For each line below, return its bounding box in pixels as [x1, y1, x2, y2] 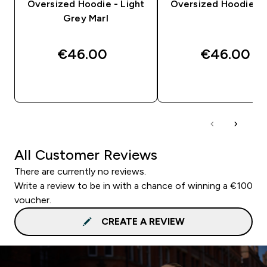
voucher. [14, 194, 51, 205]
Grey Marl [63, 13, 108, 23]
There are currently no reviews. [14, 166, 146, 176]
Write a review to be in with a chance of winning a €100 [14, 180, 253, 191]
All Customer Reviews [14, 146, 157, 163]
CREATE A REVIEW [101, 216, 185, 226]
